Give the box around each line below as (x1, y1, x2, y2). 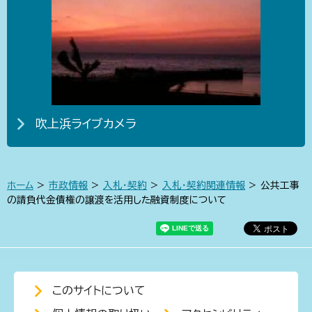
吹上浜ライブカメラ (35, 117, 136, 130)
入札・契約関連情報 (162, 180, 245, 190)
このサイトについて (52, 284, 146, 296)
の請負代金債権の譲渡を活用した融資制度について (7, 194, 226, 205)
